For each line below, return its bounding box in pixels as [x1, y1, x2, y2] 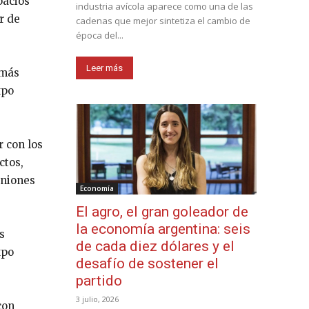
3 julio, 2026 [76, 293, 119, 304]
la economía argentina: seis [76, 220, 250, 237]
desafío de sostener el [76, 255, 219, 272]
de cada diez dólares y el [76, 237, 235, 255]
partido [76, 272, 122, 289]
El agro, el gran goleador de [76, 203, 248, 220]
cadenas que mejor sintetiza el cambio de [76, 14, 250, 27]
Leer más [86, 62, 123, 73]
